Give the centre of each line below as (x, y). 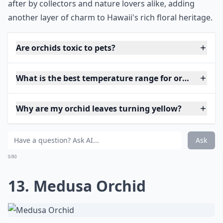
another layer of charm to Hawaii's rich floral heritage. (110, 17)
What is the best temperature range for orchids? (111, 78)
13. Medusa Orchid (77, 186)
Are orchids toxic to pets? (66, 48)
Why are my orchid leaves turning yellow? (99, 109)
